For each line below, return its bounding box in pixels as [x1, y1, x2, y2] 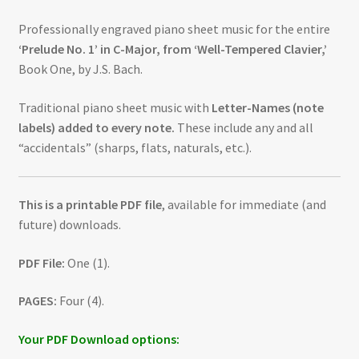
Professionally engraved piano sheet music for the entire [18, 21, 330, 38]
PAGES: [18, 292, 57, 309]
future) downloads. [18, 216, 121, 233]
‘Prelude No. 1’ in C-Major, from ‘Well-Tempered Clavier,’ [18, 41, 327, 58]
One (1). [64, 254, 110, 271]
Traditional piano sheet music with [18, 99, 209, 115]
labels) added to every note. [18, 119, 175, 135]
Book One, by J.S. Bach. [18, 61, 143, 78]
